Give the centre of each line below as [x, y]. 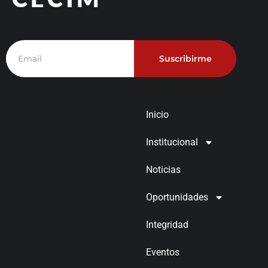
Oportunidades [177, 197]
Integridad [167, 225]
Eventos [163, 252]
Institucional [172, 142]
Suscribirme [185, 59]
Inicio [157, 115]
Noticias [163, 170]
